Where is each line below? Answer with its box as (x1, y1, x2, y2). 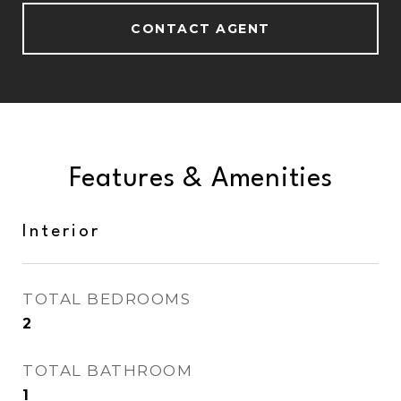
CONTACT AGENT (131, 21, 270, 37)
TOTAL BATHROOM (22, 362, 192, 380)
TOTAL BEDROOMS (22, 290, 191, 308)
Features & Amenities (68, 166, 333, 192)
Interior (22, 223, 100, 241)
